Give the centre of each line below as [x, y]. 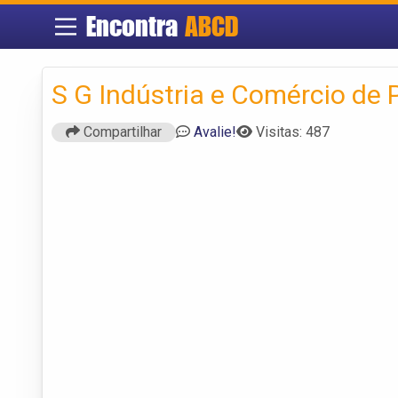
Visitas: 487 [293, 131]
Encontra [132, 26]
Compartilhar [121, 131]
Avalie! [215, 131]
